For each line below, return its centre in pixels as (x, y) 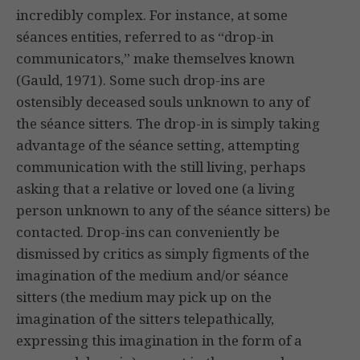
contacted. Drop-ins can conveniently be (148, 232)
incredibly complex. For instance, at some (152, 15)
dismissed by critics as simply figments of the (163, 254)
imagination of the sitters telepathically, (145, 319)
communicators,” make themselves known (155, 59)
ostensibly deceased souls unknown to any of (163, 102)
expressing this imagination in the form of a (159, 341)
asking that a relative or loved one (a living (155, 189)
